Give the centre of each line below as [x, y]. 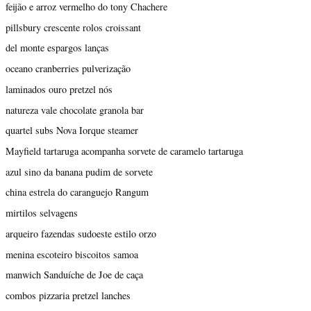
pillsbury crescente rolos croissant [73, 27]
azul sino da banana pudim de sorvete [79, 171]
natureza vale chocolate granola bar [75, 110]
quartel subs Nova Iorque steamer [72, 131]
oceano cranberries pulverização [68, 69]
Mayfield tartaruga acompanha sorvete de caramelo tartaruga [124, 151]
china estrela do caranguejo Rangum [77, 192]
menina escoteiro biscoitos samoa [72, 254]
